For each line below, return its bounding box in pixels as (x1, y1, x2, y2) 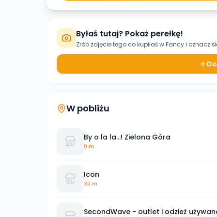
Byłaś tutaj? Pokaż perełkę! (76, 28, 183, 39)
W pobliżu (66, 102, 109, 114)
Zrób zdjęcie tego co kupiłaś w (76, 40, 166, 48)
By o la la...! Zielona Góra (84, 132, 170, 142)
